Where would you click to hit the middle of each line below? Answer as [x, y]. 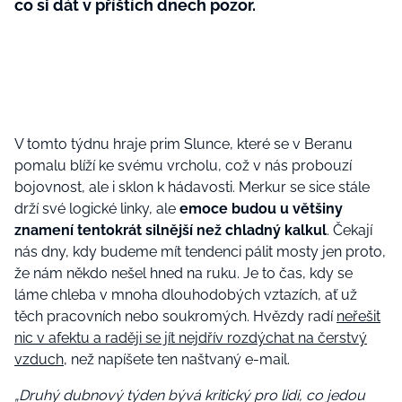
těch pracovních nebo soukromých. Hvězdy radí [175, 316]
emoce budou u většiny [261, 209]
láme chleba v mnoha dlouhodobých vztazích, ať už [186, 295]
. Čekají [350, 230]
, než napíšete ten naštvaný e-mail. [177, 359]
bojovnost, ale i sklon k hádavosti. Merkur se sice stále [192, 187]
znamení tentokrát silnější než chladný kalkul [170, 230]
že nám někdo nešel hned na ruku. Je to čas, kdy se [184, 273]
